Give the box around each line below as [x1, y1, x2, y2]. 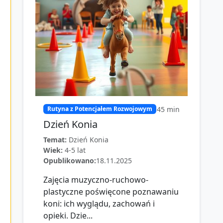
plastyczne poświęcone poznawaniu [43, 186, 179, 197]
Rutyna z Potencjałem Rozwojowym [47, 104, 152, 113]
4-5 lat [65, 145, 86, 155]
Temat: [43, 134, 67, 144]
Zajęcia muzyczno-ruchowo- [43, 174, 148, 185]
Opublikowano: [43, 155, 96, 165]
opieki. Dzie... [43, 210, 93, 221]
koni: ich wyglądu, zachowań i [43, 198, 155, 209]
